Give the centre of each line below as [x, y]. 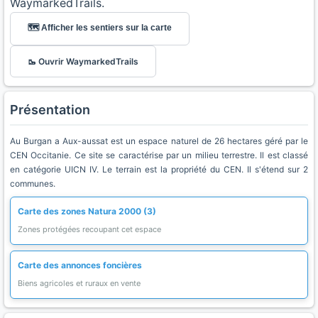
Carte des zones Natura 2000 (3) [87, 211]
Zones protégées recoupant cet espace [89, 229]
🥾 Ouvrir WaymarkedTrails [83, 61]
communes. [33, 183]
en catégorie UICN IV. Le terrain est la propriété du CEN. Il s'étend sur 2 [159, 169]
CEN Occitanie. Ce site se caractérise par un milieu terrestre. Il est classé [159, 155]
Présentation [50, 110]
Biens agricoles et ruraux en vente [79, 283]
